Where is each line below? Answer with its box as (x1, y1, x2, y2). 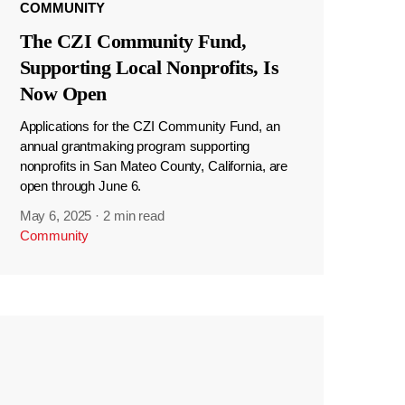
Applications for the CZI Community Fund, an (19, 118, 280, 135)
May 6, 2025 (19, 208, 92, 224)
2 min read (103, 208, 165, 224)
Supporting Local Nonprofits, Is (19, 56, 279, 80)
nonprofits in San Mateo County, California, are (19, 158, 288, 174)
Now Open (19, 82, 108, 106)
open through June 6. (19, 178, 142, 194)
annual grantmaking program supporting (19, 138, 250, 155)
